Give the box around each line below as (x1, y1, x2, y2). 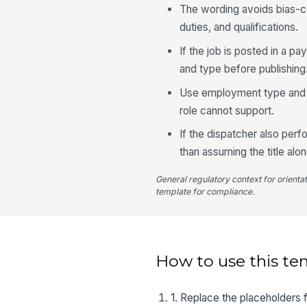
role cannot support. (180, 103, 275, 117)
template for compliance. (156, 186, 256, 197)
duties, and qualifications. (180, 21, 299, 34)
